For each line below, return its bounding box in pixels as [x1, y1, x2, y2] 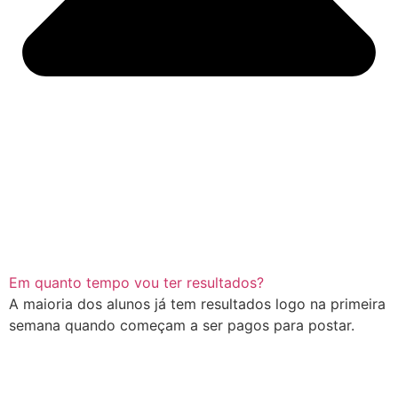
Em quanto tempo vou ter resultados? [9, 274, 264, 292]
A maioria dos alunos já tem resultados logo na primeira [9, 295, 386, 314]
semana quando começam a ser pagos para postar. [9, 316, 354, 335]
